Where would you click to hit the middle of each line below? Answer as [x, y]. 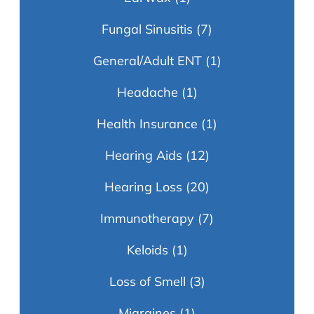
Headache [147, 93]
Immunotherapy [147, 219]
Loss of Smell [147, 282]
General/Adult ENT [147, 61]
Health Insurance [147, 124]
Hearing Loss [143, 187]
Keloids [147, 250]
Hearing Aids [143, 156]
